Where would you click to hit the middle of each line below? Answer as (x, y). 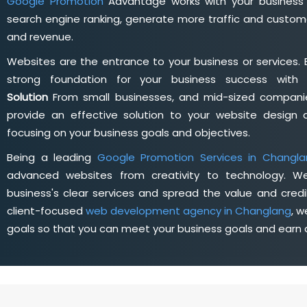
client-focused (46, 211)
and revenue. (40, 37)
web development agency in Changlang (188, 211)
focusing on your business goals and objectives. (128, 133)
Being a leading (52, 158)
